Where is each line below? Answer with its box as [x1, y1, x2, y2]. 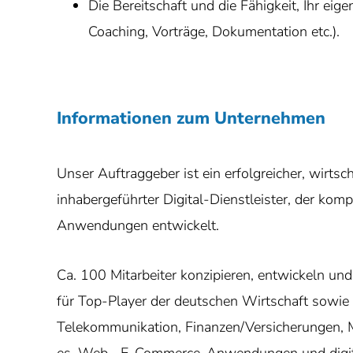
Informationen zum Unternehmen [57, 106, 325, 130]
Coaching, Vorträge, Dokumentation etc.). [88, 22, 340, 41]
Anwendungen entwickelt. [57, 216, 219, 235]
